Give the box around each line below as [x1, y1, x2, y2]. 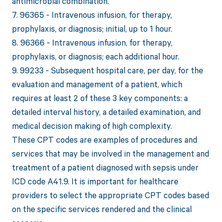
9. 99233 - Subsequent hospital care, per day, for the [11, 64, 203, 76]
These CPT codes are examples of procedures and [11, 134, 197, 146]
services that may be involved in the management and [11, 148, 209, 160]
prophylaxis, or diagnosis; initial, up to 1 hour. [11, 23, 172, 35]
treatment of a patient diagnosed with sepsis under [11, 162, 199, 173]
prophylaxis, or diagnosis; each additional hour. [11, 51, 179, 62]
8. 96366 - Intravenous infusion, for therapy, [11, 37, 172, 49]
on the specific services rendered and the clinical [11, 203, 192, 215]
